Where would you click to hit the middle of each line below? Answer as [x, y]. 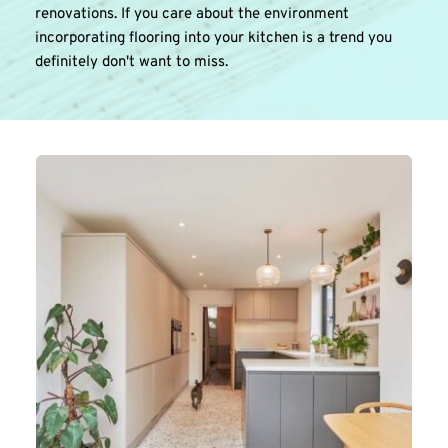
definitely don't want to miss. [131, 63]
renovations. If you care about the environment [192, 15]
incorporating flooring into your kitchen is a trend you [213, 39]
